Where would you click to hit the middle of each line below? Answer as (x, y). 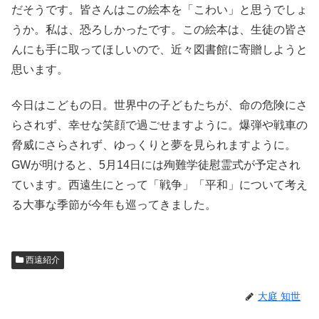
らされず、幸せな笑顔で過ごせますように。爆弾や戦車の (159, 125)
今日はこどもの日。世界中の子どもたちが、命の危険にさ (159, 105)
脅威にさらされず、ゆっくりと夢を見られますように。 (154, 145)
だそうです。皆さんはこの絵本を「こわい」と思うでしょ (159, 9)
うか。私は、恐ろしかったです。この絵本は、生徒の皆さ (159, 29)
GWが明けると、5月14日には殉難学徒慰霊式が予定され (156, 165)
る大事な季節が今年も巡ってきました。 (114, 205)
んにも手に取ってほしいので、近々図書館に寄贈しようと (159, 49)
